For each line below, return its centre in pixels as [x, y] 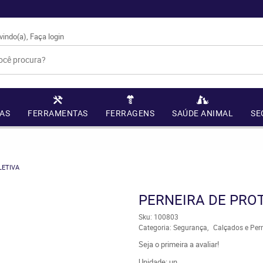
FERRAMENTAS [58, 113]
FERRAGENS [130, 113]
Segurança [190, 227]
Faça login [47, 36]
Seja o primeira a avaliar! [178, 244]
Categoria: [155, 227]
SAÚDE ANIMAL [203, 113]
